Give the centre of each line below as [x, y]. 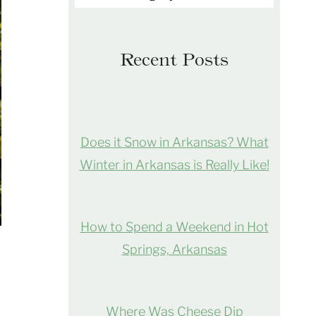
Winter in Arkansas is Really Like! [174, 165]
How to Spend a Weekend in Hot [174, 227]
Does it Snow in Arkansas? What [174, 142]
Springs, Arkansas [174, 250]
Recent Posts [174, 60]
